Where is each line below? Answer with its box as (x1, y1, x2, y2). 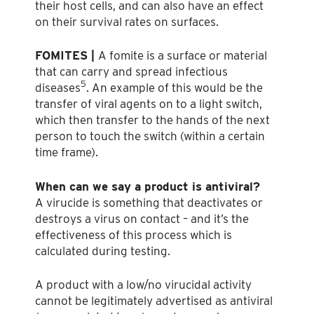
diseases (35, 81, 81, 95)
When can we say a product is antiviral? (35, 179, 260, 193)
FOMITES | (35, 48, 98, 63)
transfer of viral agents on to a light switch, (35, 97, 262, 111)
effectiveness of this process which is (35, 227, 232, 242)
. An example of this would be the (86, 81, 263, 95)
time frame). (35, 145, 98, 160)
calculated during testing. (35, 243, 170, 258)
